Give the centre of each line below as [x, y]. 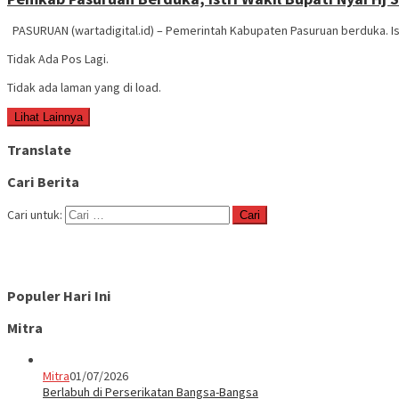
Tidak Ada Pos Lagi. [58, 58]
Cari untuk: [35, 214]
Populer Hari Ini [59, 296]
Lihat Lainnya [49, 117]
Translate [39, 149]
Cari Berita [43, 182]
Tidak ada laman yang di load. [84, 87]
